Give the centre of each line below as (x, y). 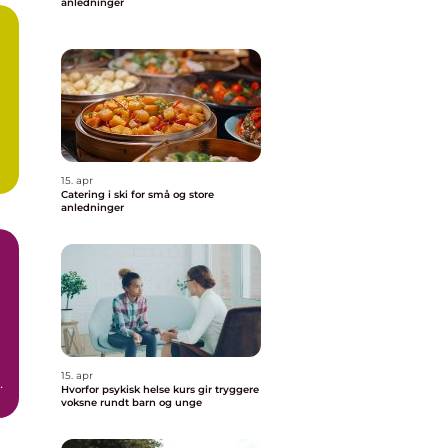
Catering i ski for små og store (137, 194)
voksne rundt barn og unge (131, 402)
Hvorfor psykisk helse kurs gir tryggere (160, 389)
